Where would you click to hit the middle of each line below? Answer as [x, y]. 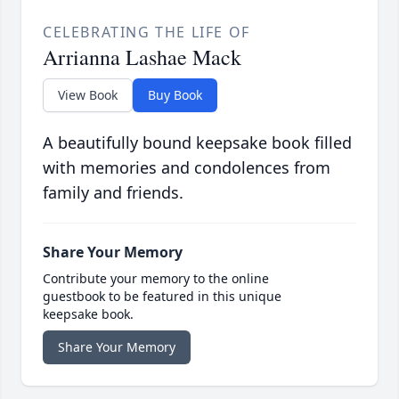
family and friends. [113, 193]
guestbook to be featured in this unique [162, 297]
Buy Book [175, 95]
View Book [88, 95]
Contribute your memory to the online [156, 279]
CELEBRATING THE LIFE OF [147, 33]
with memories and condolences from [187, 168]
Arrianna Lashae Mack [142, 57]
